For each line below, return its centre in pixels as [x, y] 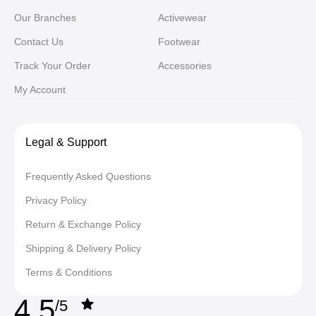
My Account [40, 89]
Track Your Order [53, 65]
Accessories [185, 65]
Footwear [179, 41]
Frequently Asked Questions [88, 176]
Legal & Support [66, 142]
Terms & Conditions [69, 272]
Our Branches [45, 17]
